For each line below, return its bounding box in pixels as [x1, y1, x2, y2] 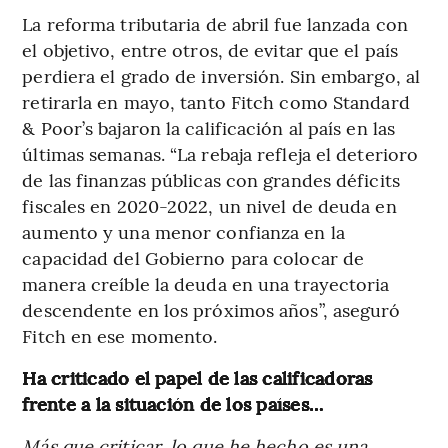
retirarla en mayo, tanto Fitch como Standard [22, 88, 410, 114]
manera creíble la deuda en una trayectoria [22, 270, 390, 296]
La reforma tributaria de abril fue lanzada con [22, 10, 408, 36]
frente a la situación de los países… [22, 390, 324, 416]
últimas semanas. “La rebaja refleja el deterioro [22, 140, 419, 166]
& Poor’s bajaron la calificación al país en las [22, 114, 396, 140]
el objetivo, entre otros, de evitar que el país [22, 36, 399, 62]
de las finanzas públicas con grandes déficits [22, 166, 400, 192]
